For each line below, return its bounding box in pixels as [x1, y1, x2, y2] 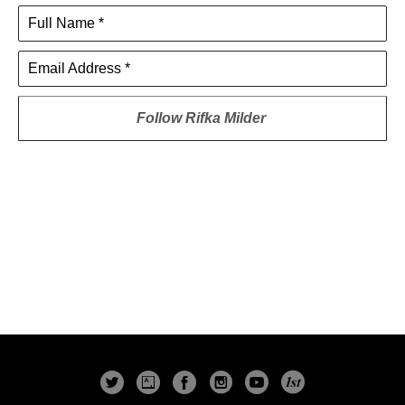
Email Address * [28, 61, 130, 76]
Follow [136, 110, 185, 126]
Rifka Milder [184, 110, 266, 126]
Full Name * [28, 15, 104, 31]
